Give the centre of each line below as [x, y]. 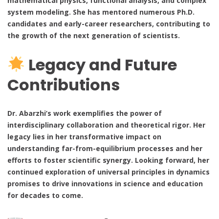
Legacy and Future [101, 65]
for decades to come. [45, 196]
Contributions [64, 85]
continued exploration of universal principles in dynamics [109, 172]
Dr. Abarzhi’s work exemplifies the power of [85, 113]
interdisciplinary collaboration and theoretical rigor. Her [106, 125]
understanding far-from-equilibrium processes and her [105, 149]
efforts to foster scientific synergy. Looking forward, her [108, 160]
